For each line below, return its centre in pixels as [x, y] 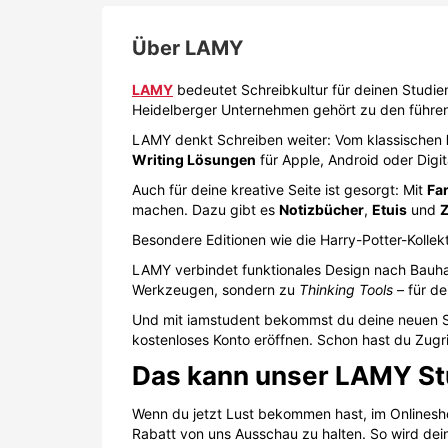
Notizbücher [321, 209]
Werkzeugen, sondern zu [215, 289]
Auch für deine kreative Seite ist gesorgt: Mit [279, 189]
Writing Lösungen [194, 159]
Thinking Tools [346, 289]
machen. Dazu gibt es [205, 209]
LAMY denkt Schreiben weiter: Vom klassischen [289, 139]
